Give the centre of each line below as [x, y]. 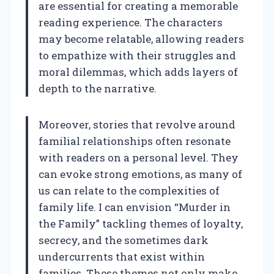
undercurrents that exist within [122, 256]
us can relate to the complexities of [129, 190]
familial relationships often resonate [135, 141]
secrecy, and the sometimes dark [124, 240]
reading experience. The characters [131, 22]
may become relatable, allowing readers [141, 39]
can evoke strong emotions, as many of [140, 174]
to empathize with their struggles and [137, 55]
